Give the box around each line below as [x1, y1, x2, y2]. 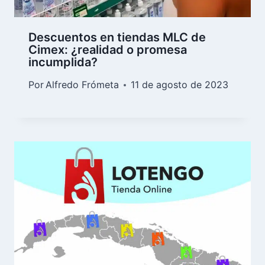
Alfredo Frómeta [46, 79, 119, 91]
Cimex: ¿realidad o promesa [28, 43, 187, 57]
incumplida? [28, 55, 98, 70]
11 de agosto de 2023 [131, 79, 229, 91]
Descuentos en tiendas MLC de [28, 30, 206, 45]
